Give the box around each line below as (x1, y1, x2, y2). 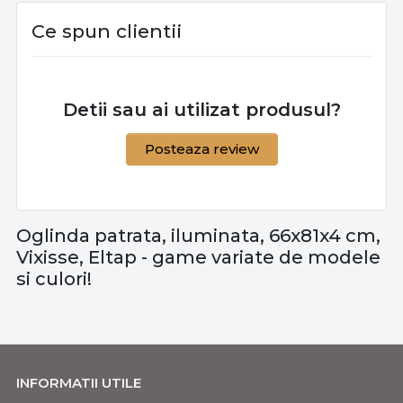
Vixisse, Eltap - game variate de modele (16, 246, 381, 269)
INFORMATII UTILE (16, 374, 141, 392)
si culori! (16, 268, 92, 291)
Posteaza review (144, 140, 259, 158)
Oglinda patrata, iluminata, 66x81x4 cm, (16, 225, 381, 247)
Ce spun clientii (31, 20, 182, 43)
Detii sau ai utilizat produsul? (62, 99, 341, 121)
